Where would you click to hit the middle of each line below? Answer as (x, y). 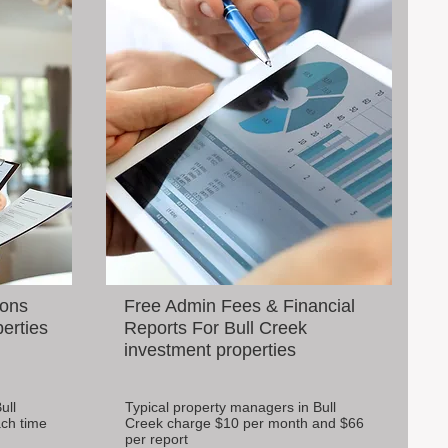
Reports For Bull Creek (215, 328)
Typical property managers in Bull (230, 407)
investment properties (210, 350)
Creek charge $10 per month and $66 (244, 423)
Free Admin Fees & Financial (239, 306)
